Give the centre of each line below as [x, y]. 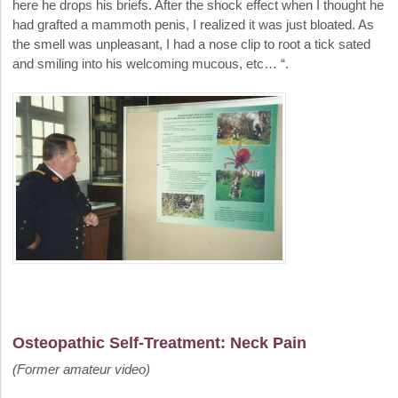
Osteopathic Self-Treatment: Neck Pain [159, 343]
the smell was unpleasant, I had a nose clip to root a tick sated [191, 44]
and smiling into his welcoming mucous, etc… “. [151, 63]
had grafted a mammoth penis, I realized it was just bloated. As [193, 24]
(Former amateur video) [81, 370]
